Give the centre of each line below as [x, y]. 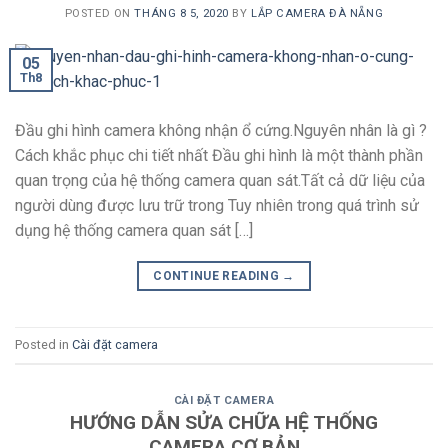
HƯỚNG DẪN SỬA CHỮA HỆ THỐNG [224, 423]
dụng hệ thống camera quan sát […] [134, 231]
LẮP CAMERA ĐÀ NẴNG [317, 14]
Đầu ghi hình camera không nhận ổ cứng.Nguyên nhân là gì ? [221, 131]
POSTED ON [99, 14]
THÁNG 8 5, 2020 [181, 14]
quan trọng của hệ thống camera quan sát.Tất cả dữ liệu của [220, 181]
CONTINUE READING [218, 276]
